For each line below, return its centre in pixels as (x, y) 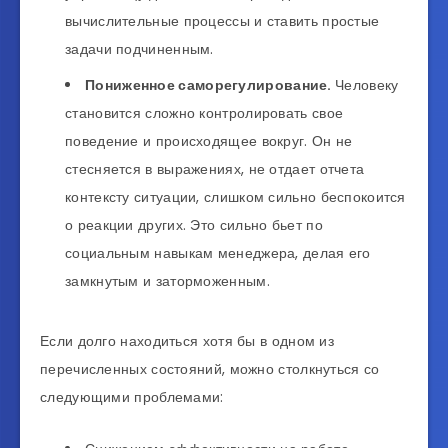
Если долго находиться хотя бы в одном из (187, 340)
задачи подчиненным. (139, 48)
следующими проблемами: (132, 396)
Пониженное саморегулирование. (210, 84)
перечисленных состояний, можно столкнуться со (210, 368)
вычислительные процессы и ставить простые (222, 20)
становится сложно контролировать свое (204, 112)
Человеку (367, 84)
